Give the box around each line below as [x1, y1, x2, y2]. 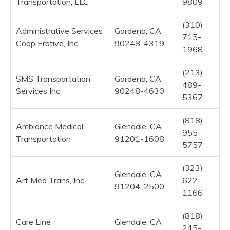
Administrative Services [16, 25, 103, 36]
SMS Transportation [16, 73, 90, 84]
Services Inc [16, 85, 60, 96]
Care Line [16, 216, 51, 227]
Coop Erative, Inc [16, 37, 78, 48]
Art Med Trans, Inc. [16, 175, 86, 185]
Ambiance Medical [16, 121, 83, 131]
